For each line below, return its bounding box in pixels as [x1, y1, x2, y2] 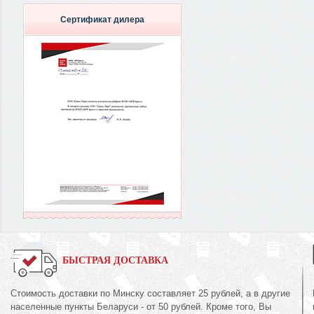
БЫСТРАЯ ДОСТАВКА [62, 255, 168, 266]
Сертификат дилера [60, 15, 144, 25]
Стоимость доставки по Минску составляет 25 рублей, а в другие [11, 288, 290, 299]
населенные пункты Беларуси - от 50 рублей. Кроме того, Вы [11, 301, 271, 312]
